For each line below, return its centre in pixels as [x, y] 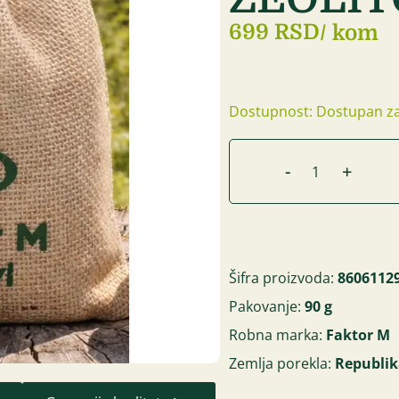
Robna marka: [278, 335]
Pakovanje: [267, 307]
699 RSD [275, 33]
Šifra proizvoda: [284, 278]
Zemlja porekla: [282, 364]
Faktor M [358, 335]
